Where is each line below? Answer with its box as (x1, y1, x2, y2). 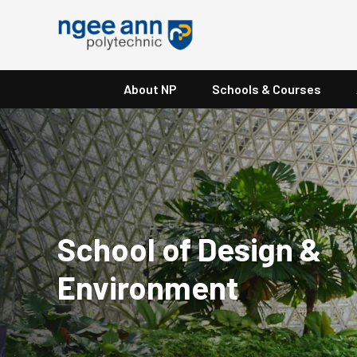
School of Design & (57, 229, 322, 268)
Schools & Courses (211, 80, 321, 96)
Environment (57, 267, 238, 306)
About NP (123, 80, 177, 96)
